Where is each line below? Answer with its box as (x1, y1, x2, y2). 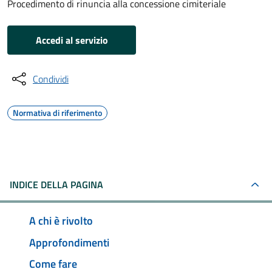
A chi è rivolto (29, 212, 93, 229)
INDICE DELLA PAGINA (10, 177, 103, 192)
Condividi (33, 72, 69, 86)
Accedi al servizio (35, 33, 108, 47)
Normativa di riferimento (13, 106, 102, 119)
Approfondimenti (29, 234, 109, 251)
